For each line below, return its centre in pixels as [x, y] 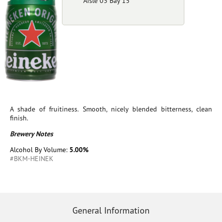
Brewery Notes [31, 134]
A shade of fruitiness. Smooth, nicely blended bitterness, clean [111, 109]
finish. [19, 118]
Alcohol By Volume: [40, 149]
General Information [111, 210]
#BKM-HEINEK [32, 158]
